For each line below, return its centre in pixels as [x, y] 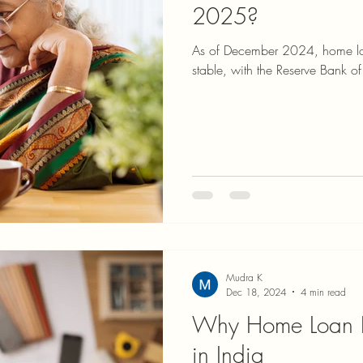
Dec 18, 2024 [256, 292]
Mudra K [244, 277]
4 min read [323, 292]
